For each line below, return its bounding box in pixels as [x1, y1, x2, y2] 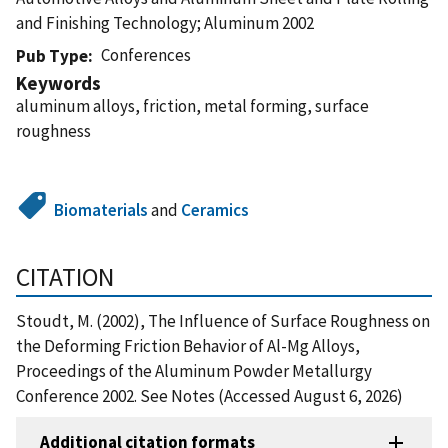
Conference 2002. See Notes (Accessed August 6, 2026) [16, 384, 403, 407]
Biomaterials [54, 198, 149, 221]
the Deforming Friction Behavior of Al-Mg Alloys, [16, 334, 360, 357]
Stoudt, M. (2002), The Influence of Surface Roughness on [16, 309, 430, 332]
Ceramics [181, 198, 250, 221]
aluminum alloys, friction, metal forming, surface [16, 94, 369, 117]
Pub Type [16, 44, 88, 67]
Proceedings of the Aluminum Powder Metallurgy [16, 359, 372, 382]
